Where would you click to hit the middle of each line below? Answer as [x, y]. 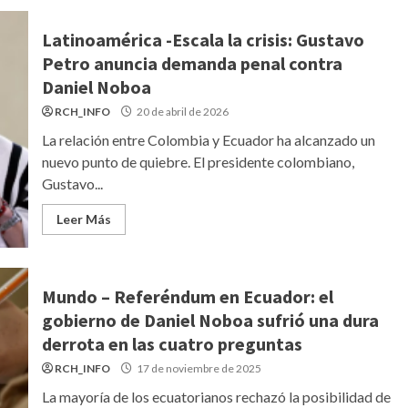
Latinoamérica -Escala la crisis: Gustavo [203, 40]
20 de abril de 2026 [181, 112]
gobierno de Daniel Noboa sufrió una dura [210, 320]
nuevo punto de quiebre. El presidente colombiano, [198, 162]
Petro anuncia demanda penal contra [192, 63]
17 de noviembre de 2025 [198, 368]
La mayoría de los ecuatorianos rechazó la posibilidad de [216, 397]
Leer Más [83, 219]
